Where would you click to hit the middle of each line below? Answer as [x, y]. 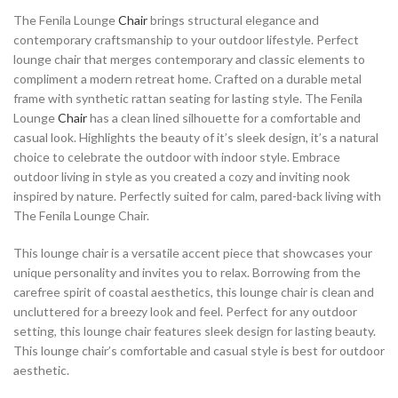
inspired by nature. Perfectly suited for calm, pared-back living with [197, 196]
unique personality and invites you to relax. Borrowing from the [187, 273]
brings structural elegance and [233, 20]
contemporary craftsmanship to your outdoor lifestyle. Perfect [186, 40]
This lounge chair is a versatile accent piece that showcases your [193, 253]
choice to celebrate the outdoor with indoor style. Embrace [177, 157]
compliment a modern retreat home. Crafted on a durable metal [187, 79]
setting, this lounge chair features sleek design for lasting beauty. [195, 331]
